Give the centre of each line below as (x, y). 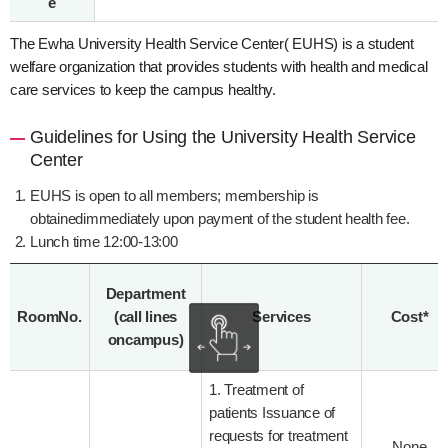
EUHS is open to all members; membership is (174, 195)
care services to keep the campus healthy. (143, 89)
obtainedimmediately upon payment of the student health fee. (220, 218)
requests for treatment (278, 435)
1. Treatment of (256, 389)
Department (145, 293)
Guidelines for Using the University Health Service (223, 136)
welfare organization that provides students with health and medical (219, 66)
